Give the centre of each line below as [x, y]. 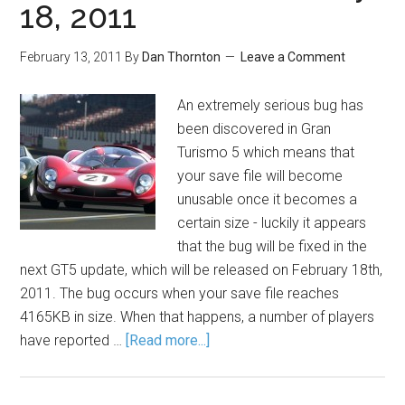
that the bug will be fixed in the [273, 246]
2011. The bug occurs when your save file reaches [180, 293]
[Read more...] [168, 340]
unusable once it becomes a [268, 199]
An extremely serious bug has [271, 105]
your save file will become [260, 176]
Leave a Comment [293, 57]
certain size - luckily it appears [272, 223]
